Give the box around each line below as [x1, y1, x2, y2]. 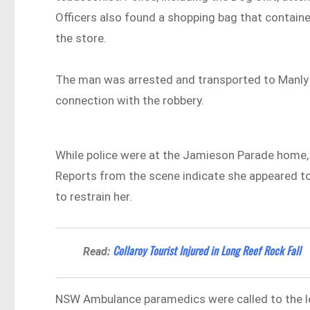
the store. [55, 30, 107, 45]
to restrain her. [55, 190, 133, 204]
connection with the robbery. [55, 93, 205, 107]
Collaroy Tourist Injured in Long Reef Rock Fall [113, 242, 302, 259]
